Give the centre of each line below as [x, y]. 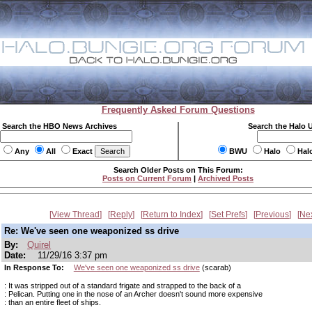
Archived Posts [226, 178]
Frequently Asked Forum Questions [178, 110]
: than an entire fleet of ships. [53, 302]
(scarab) [215, 267]
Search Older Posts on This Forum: [178, 170]
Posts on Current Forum [147, 178]
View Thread [76, 214]
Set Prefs [228, 214]
